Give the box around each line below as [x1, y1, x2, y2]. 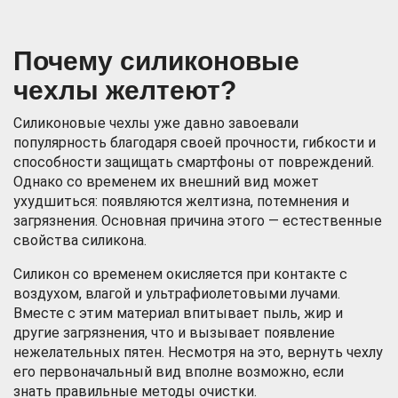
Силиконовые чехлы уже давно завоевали [13, 115, 298, 131]
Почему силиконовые [13, 46, 299, 76]
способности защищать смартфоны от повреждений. [13, 154, 374, 171]
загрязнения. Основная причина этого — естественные [13, 212, 382, 229]
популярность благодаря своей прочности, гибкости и [13, 134, 376, 151]
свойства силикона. [13, 232, 147, 249]
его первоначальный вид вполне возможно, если [13, 363, 344, 380]
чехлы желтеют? [13, 76, 236, 105]
